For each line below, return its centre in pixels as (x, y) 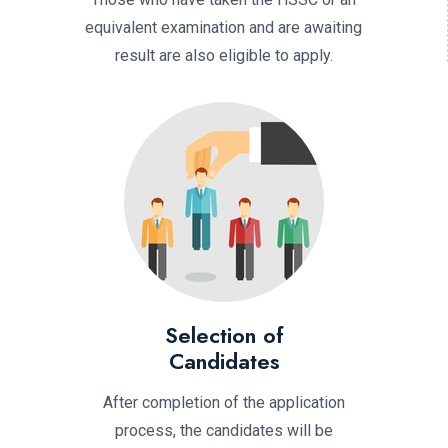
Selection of (224, 334)
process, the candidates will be (224, 430)
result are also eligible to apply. (223, 55)
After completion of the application (224, 402)
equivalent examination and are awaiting (223, 27)
